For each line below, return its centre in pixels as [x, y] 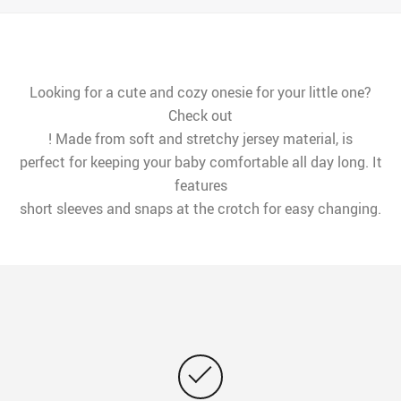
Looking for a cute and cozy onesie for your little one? [200, 93]
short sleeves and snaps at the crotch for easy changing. [200, 209]
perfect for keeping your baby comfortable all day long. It [200, 162]
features [200, 186]
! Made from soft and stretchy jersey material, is [200, 139]
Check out [200, 116]
